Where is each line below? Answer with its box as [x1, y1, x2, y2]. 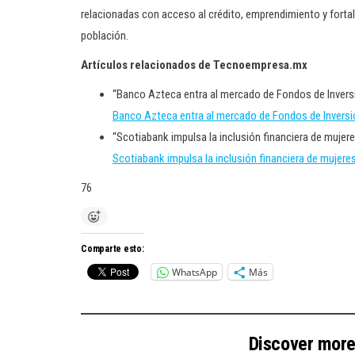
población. [81, 29, 128, 43]
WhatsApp [172, 265, 217, 279]
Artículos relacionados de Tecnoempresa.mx [81, 58, 307, 72]
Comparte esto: [81, 243, 144, 254]
